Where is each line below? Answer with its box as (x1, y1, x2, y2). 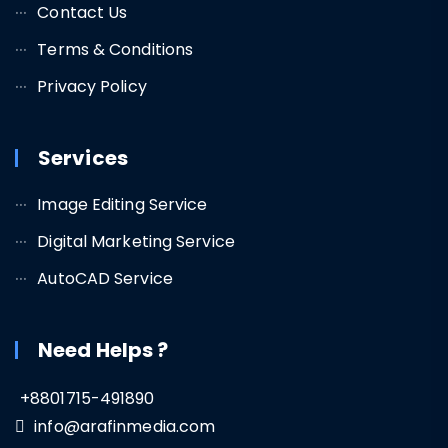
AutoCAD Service (37, 267, 173, 291)
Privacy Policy (37, 75, 147, 99)
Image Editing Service (37, 193, 208, 217)
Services (38, 144, 128, 173)
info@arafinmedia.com (30, 415, 216, 439)
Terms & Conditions (37, 38, 194, 62)
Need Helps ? (38, 336, 169, 365)
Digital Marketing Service (37, 230, 235, 254)
